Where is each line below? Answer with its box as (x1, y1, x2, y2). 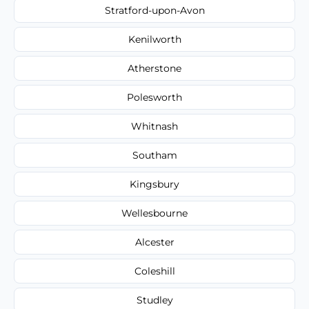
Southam (132, 148, 177, 161)
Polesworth (127, 90, 182, 103)
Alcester (134, 235, 175, 248)
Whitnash (131, 119, 178, 132)
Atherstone (128, 61, 181, 74)
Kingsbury (130, 177, 179, 190)
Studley (136, 293, 173, 306)
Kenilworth (128, 32, 181, 46)
